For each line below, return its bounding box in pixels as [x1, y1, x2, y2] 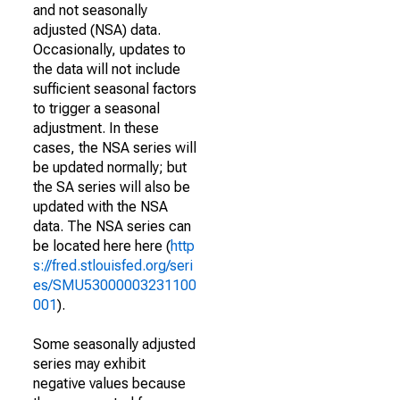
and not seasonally [33, 2, 147, 19]
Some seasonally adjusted [33, 336, 196, 353]
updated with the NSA [33, 198, 168, 215]
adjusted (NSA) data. [33, 21, 161, 38]
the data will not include [33, 61, 180, 78]
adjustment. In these [33, 120, 159, 137]
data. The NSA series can [33, 218, 191, 235]
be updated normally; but [33, 159, 187, 176]
